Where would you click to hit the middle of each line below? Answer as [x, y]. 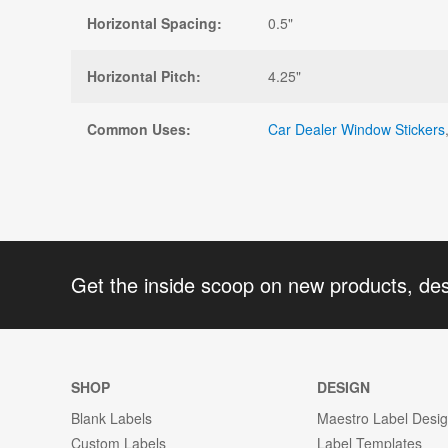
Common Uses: [139, 128]
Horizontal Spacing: [154, 22]
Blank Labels [111, 418]
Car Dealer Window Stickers [356, 128]
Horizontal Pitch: [144, 75]
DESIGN [344, 387]
